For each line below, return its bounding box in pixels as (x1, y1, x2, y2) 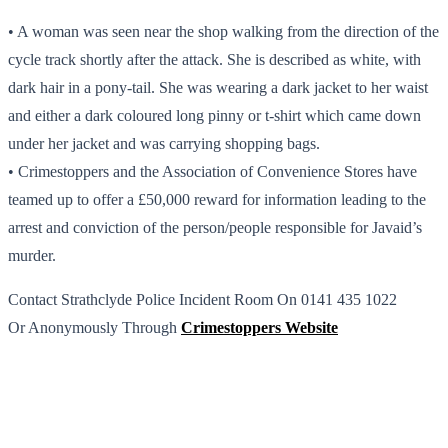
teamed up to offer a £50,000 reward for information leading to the (8, 190, 426, 208)
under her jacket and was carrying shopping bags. (8, 134, 320, 152)
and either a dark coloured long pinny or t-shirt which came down (8, 106, 421, 124)
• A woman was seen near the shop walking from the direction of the (8, 22, 439, 40)
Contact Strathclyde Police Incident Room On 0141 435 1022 (8, 290, 397, 308)
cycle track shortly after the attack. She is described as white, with (8, 50, 421, 68)
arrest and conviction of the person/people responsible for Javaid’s (8, 218, 422, 236)
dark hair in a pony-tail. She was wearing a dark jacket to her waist (8, 78, 428, 96)
